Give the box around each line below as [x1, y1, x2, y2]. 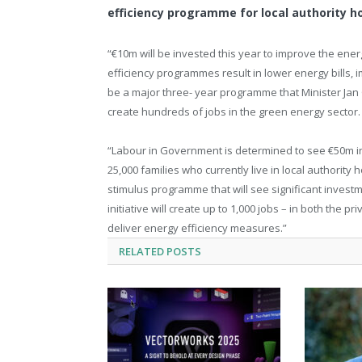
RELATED [119, 244, 164, 259]
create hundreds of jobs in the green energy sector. [107, 103, 360, 119]
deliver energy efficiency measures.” [107, 221, 287, 236]
